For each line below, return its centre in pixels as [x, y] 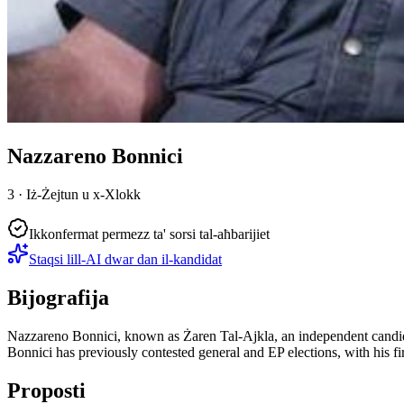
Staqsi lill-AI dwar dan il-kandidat [125, 259]
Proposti [46, 390]
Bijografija [58, 297]
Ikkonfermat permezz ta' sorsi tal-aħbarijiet [149, 234]
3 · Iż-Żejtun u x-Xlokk [74, 194]
